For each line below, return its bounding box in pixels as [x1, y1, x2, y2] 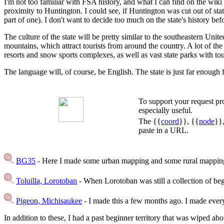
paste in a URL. [138, 126, 188, 135]
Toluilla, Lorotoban [16, 176, 77, 185]
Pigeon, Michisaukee [16, 196, 82, 205]
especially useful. [138, 106, 192, 115]
